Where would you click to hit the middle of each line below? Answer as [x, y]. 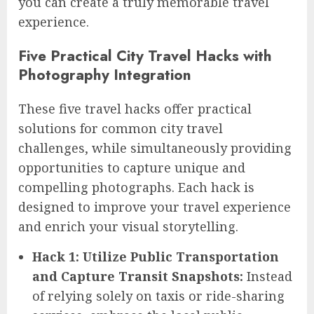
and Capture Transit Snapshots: [138, 277]
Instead [268, 277]
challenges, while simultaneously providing [155, 148]
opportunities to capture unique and [132, 168]
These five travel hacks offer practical [135, 109]
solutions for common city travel [121, 129]
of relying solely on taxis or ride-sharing [158, 296]
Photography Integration [105, 75]
